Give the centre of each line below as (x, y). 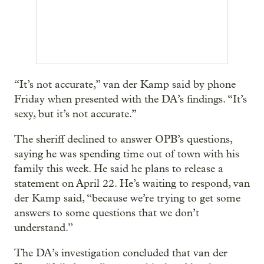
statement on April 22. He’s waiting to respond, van (132, 183)
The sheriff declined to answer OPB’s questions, (123, 139)
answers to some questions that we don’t (107, 213)
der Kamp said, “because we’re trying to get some (127, 198)
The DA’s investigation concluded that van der (121, 253)
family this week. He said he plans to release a (119, 169)
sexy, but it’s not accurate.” (75, 114)
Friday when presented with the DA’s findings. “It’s (131, 99)
